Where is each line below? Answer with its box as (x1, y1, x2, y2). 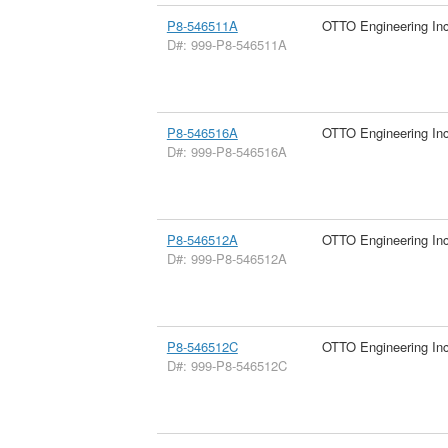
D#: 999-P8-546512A (166, 248, 287, 268)
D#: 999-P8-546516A (166, 141, 287, 161)
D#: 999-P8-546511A (166, 34, 287, 54)
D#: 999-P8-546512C (166, 355, 287, 375)
